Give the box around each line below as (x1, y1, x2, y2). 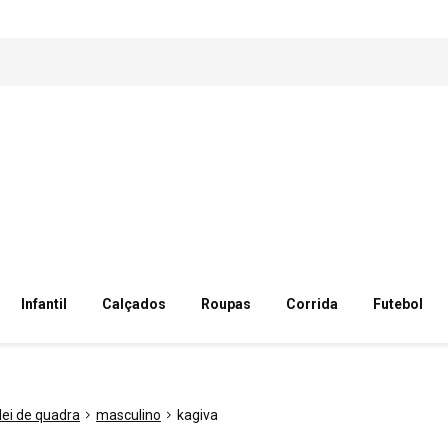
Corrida (285, 296, 338, 312)
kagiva (177, 407, 218, 423)
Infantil (20, 296, 67, 312)
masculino (96, 407, 161, 423)
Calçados (101, 296, 166, 312)
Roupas (200, 296, 251, 312)
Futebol (373, 296, 424, 312)
